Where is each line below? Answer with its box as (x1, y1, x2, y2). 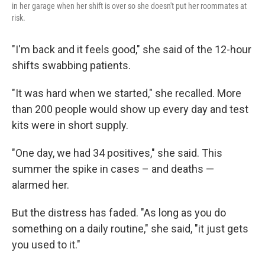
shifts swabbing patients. (12, 59, 131, 72)
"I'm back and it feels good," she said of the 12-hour (12, 43, 251, 56)
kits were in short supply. (12, 118, 128, 131)
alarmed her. (12, 178, 69, 191)
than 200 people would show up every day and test (12, 102, 248, 115)
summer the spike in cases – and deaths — (12, 162, 214, 175)
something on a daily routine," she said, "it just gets (12, 222, 248, 235)
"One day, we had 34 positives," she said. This (12, 146, 222, 159)
